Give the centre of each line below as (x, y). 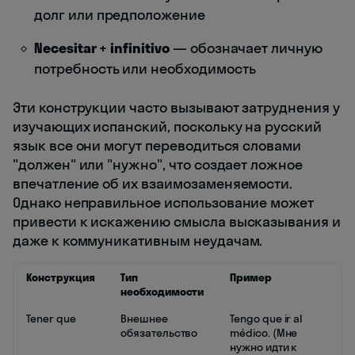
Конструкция (61, 278)
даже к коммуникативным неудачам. (138, 241)
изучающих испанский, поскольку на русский (167, 127)
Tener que (51, 319)
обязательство (159, 333)
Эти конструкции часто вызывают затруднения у (176, 108)
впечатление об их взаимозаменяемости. (153, 184)
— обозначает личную (246, 48)
